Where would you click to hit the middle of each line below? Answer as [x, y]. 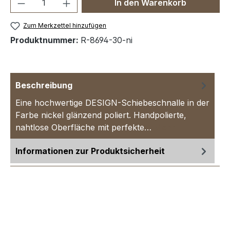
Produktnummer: [45, 40]
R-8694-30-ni [107, 40]
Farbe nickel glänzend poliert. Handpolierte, [101, 115]
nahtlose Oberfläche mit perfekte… [85, 128]
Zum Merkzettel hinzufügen [65, 25]
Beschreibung [44, 85]
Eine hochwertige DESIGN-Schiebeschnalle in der [112, 103]
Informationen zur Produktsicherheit [90, 151]
